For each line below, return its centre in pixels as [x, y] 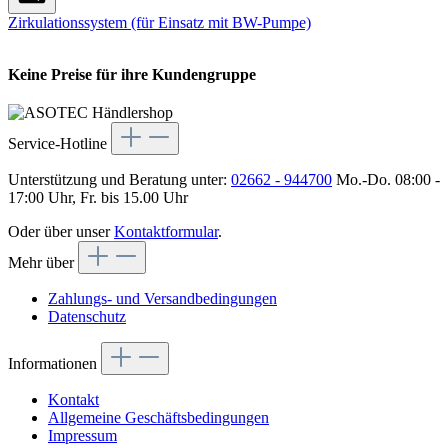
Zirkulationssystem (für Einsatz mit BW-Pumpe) [159, 22]
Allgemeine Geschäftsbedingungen [158, 417]
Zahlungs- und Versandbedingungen [162, 298]
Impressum [82, 435]
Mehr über [41, 262]
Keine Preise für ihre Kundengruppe [132, 74]
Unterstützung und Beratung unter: [119, 179]
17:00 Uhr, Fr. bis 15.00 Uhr [98, 197]
